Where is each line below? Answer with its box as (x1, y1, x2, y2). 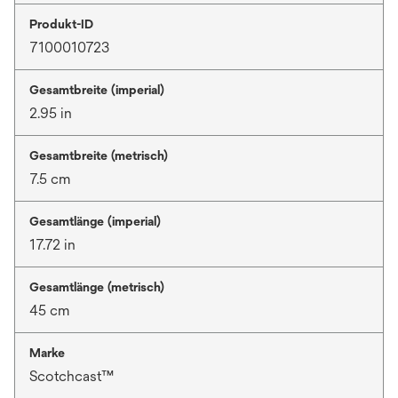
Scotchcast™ (29, 368, 114, 386)
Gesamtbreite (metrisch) (29, 148, 168, 163)
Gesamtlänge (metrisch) (29, 280, 164, 295)
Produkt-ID (29, 17, 93, 32)
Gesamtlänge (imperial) (29, 214, 161, 229)
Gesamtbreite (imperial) (29, 83, 164, 98)
